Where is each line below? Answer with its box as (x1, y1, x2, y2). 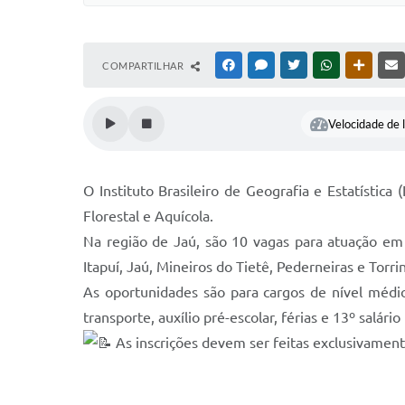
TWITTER (303, 60, 345, 71)
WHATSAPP (335, 60, 388, 71)
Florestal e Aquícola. (83, 208, 213, 224)
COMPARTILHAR (102, 60, 186, 71)
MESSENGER (270, 60, 327, 71)
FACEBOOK (238, 60, 290, 71)
